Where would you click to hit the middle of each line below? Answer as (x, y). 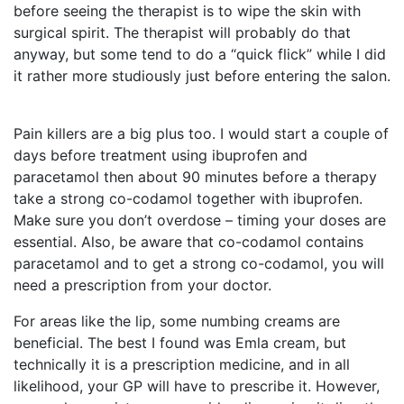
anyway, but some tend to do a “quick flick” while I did (200, 55)
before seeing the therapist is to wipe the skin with (187, 11)
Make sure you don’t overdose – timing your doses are (200, 220)
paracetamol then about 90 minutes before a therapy (195, 177)
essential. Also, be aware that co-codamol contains (188, 242)
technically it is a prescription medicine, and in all (182, 365)
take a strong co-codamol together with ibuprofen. (188, 199)
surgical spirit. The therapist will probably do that (182, 33)
